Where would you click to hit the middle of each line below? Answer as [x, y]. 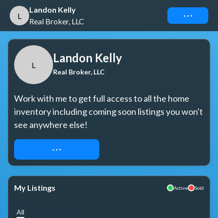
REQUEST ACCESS [57, 149]
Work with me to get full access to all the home [102, 98]
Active [181, 188]
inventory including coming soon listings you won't [109, 111]
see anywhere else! [51, 125]
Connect [188, 15]
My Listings [35, 188]
